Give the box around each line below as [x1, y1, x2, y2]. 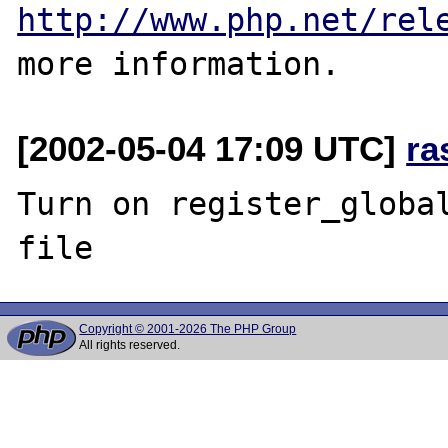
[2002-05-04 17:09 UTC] [17, 128, 407, 168]
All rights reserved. [79, 338, 181, 352]
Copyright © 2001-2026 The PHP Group [79, 322, 297, 336]
